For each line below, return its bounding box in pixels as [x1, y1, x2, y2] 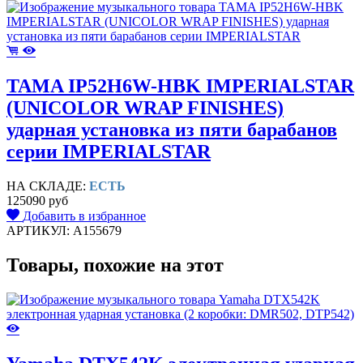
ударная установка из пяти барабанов [6, 119, 337, 141]
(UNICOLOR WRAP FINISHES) [6, 97, 284, 119]
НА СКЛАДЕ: [6, 178, 89, 193]
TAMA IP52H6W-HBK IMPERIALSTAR [6, 75, 354, 97]
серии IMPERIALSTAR [6, 141, 211, 163]
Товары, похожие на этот [6, 254, 224, 275]
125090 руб [6, 193, 68, 207]
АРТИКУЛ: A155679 [6, 223, 122, 237]
